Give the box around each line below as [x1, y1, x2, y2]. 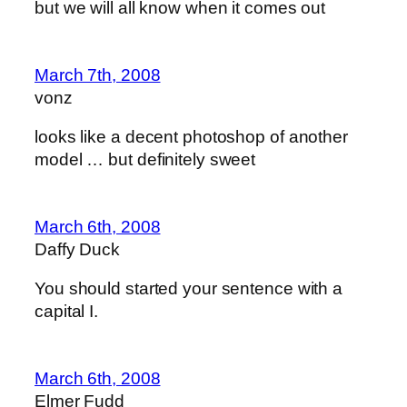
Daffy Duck [35, 239, 120, 259]
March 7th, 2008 [35, 65, 161, 84]
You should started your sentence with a [35, 279, 343, 299]
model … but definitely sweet [35, 150, 256, 170]
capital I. [35, 302, 99, 322]
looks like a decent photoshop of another [35, 127, 348, 147]
